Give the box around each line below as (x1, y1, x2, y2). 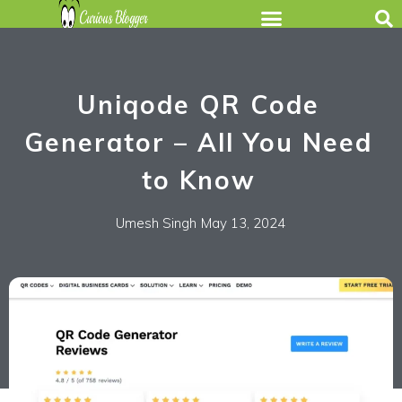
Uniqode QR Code (77, 88, 319, 120)
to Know (141, 163, 256, 196)
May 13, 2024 (201, 214, 285, 232)
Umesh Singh (116, 214, 197, 232)
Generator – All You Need (24, 126, 372, 158)
